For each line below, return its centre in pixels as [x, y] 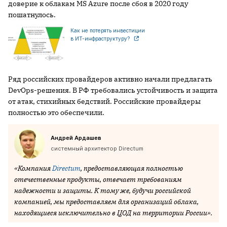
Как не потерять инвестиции [108, 30]
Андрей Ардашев [76, 138]
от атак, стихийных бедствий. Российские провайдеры [104, 101]
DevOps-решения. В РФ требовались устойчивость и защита [113, 90]
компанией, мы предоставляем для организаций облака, [106, 201]
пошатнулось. [32, 14]
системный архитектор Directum [97, 148]
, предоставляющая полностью [132, 168]
